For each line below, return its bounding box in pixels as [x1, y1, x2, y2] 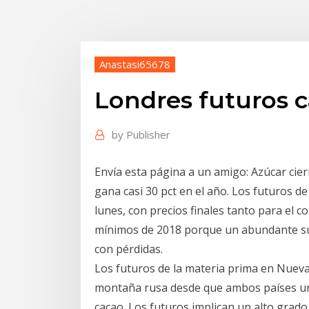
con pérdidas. [94, 241, 163, 257]
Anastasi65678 [99, 57, 170, 71]
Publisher [126, 128, 170, 142]
